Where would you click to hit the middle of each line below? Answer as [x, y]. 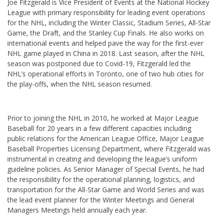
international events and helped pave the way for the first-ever [105, 43]
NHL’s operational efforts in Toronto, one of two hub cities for [106, 74]
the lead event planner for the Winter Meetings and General [101, 200]
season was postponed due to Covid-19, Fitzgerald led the [99, 64]
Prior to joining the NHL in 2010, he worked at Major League [103, 118]
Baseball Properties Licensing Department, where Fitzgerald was [109, 149]
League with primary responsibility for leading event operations [106, 13]
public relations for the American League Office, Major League [106, 139]
